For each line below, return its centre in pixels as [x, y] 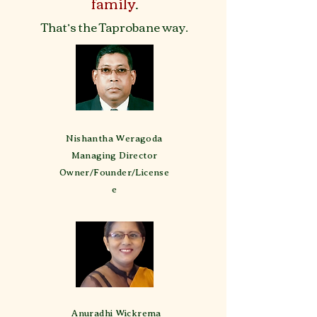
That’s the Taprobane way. [115, 27]
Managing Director [114, 155]
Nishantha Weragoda [114, 138]
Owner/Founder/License [114, 172]
